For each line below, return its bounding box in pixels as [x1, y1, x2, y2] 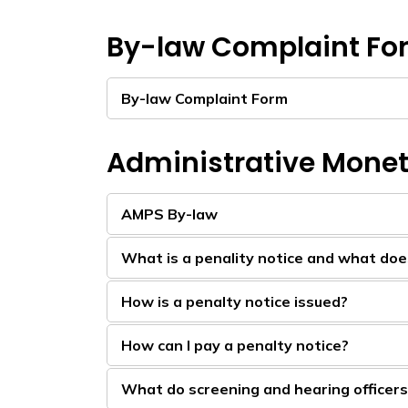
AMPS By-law [121, 205, 218, 223]
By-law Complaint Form [121, 89, 288, 107]
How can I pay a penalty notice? [121, 336, 349, 354]
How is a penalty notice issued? [121, 292, 348, 311]
